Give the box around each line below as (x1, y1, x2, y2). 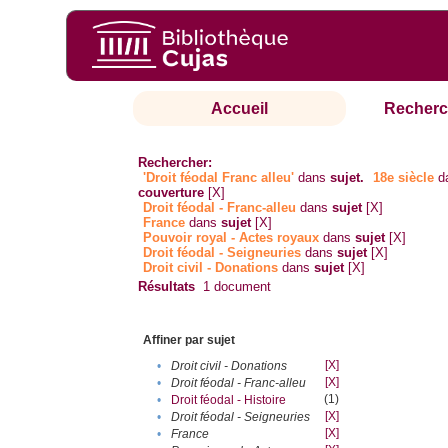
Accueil (211, 100, 269, 118)
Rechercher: (138, 155, 213, 171)
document (210, 279, 272, 295)
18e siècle (373, 170, 435, 186)
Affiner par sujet (143, 333, 236, 348)
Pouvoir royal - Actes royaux (143, 230, 320, 246)
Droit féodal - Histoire (171, 393, 287, 408)
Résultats (138, 279, 196, 295)
